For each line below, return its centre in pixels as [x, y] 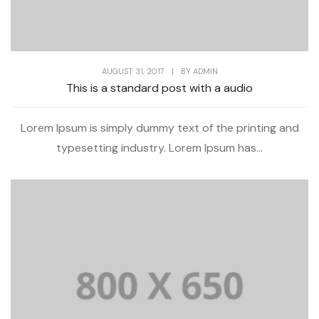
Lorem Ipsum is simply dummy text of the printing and [159, 128]
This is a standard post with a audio [159, 88]
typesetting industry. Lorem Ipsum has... [159, 148]
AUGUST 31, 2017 [133, 71]
